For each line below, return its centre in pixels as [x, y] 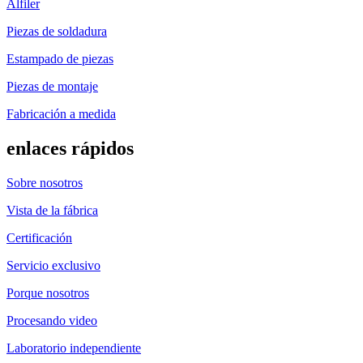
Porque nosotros [48, 293]
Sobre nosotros [45, 183]
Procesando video [52, 320]
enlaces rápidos [70, 149]
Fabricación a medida [61, 114]
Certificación [39, 238]
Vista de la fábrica [52, 210]
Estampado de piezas [60, 59]
